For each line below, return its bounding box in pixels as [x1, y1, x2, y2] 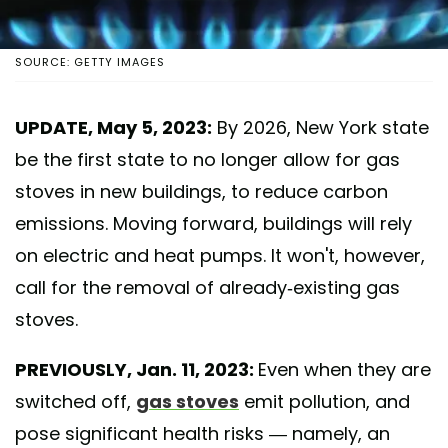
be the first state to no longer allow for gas [15, 146, 400, 172]
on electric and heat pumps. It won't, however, [15, 242, 425, 268]
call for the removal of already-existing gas [15, 274, 400, 300]
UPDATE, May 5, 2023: [15, 114, 212, 140]
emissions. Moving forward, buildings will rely [15, 210, 412, 236]
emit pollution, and [239, 388, 410, 414]
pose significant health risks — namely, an [15, 420, 390, 446]
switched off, [15, 388, 136, 414]
